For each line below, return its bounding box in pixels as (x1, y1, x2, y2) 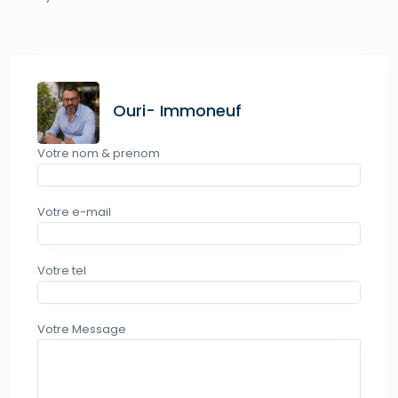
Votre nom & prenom (37, 144, 160, 162)
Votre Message (37, 320, 126, 338)
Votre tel (37, 261, 86, 279)
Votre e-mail (37, 203, 111, 220)
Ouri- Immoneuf (113, 99, 242, 122)
